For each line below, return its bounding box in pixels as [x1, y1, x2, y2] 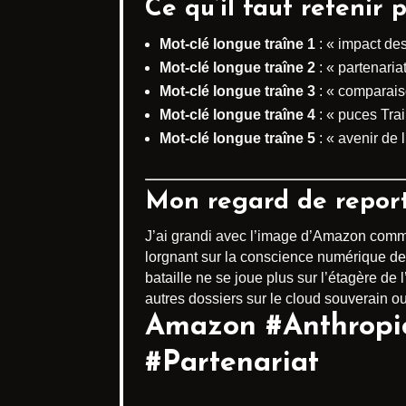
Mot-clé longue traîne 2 [159, 60, 315, 76]
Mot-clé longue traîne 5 [159, 130, 315, 147]
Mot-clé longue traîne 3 [159, 83, 315, 100]
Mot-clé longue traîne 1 [159, 36, 315, 53]
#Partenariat [145, 349, 319, 379]
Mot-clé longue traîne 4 [159, 107, 315, 123]
